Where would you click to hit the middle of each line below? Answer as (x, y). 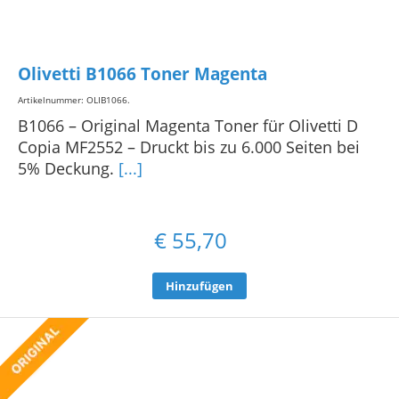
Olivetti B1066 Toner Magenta (142, 73)
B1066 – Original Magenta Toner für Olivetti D (188, 126)
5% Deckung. (68, 169)
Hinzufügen (199, 286)
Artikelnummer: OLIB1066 (73, 100)
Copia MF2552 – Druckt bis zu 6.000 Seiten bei (189, 147)
